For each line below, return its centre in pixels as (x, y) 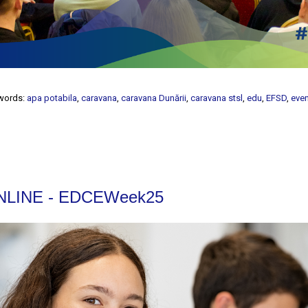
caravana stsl (217, 98)
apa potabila (52, 98)
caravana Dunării (154, 98)
